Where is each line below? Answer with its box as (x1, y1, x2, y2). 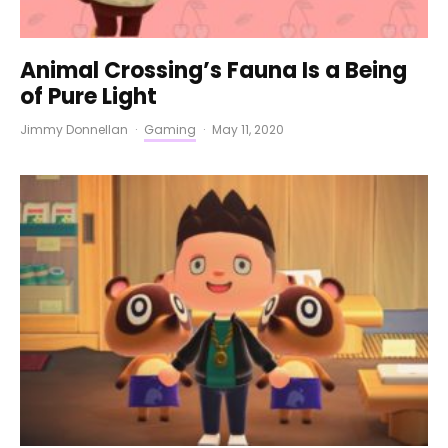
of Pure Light (20, 80, 157, 112)
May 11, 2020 (212, 120, 284, 138)
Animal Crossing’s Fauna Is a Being (20, 54, 407, 86)
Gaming (144, 120, 196, 138)
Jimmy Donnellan (20, 120, 128, 138)
